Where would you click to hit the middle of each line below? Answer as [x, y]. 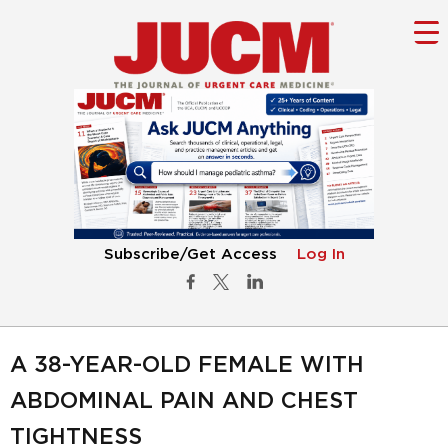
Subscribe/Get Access [190, 255]
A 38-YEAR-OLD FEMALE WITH [187, 365]
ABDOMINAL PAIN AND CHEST [184, 401]
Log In [320, 255]
